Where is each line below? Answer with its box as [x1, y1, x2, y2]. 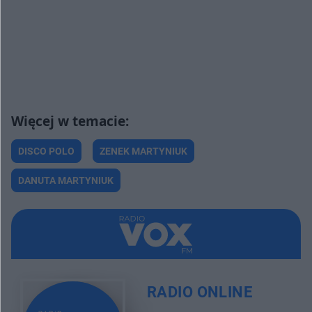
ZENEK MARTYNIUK [100, 146, 187, 157]
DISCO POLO [18, 146, 75, 157]
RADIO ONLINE [146, 283, 253, 301]
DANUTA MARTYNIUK [18, 175, 114, 187]
